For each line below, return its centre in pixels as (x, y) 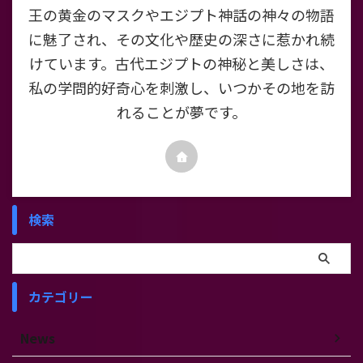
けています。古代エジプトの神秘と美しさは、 (181, 64)
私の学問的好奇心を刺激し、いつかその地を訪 (181, 88)
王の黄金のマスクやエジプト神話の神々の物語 (181, 15)
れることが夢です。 (181, 112)
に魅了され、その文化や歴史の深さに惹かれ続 (181, 39)
